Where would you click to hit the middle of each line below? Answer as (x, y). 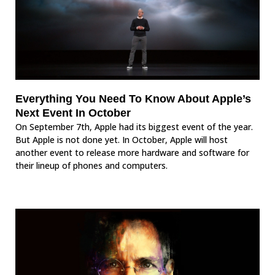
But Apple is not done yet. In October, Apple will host (122, 140)
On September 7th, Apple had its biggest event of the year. (134, 127)
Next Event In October (73, 113)
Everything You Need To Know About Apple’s (133, 99)
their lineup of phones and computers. (91, 166)
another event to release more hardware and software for (132, 153)
